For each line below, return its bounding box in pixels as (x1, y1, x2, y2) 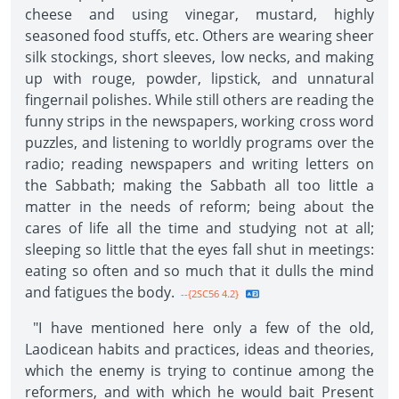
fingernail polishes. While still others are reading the (25, 90, 374, 110)
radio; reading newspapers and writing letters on (25, 154, 374, 174)
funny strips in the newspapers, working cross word (25, 111, 374, 131)
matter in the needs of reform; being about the (25, 197, 374, 216)
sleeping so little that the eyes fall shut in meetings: (25, 240, 374, 259)
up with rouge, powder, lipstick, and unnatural (25, 69, 374, 88)
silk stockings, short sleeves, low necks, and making (25, 47, 374, 67)
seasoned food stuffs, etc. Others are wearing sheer (25, 26, 374, 45)
